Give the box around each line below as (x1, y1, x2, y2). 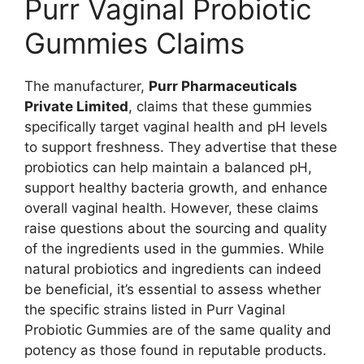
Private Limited (24, 98, 128, 115)
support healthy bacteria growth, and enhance (24, 180, 327, 197)
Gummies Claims (24, 26, 245, 61)
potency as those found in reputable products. (24, 342, 327, 359)
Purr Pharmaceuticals (149, 78, 297, 95)
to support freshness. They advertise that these (24, 139, 337, 156)
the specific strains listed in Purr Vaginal (24, 301, 285, 318)
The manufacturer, (24, 78, 149, 95)
